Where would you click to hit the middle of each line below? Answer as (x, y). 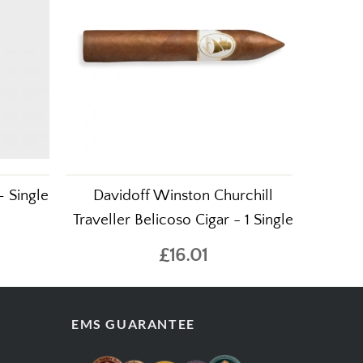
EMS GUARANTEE (133, 323)
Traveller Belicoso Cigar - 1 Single (183, 220)
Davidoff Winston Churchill (183, 195)
